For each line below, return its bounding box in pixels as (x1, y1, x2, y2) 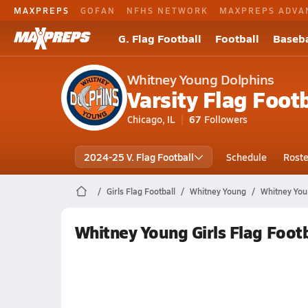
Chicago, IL (126, 112, 175, 126)
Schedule (225, 150, 267, 164)
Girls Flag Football (106, 186, 175, 197)
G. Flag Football (118, 30, 201, 46)
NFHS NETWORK (126, 4, 208, 16)
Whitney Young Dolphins (126, 69, 274, 89)
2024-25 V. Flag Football (83, 150, 194, 164)
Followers (203, 112, 247, 126)
